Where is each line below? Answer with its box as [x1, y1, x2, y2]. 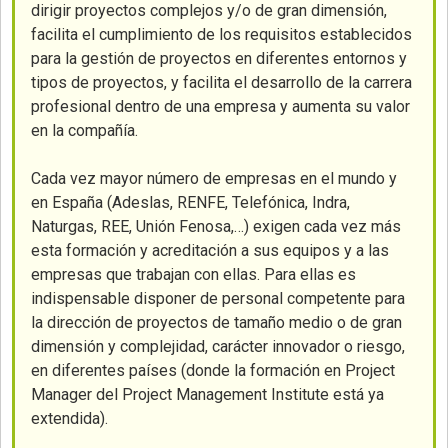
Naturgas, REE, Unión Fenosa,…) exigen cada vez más [31, 217, 402, 236]
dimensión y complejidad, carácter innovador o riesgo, [31, 337, 406, 356]
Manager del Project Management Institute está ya [31, 385, 385, 404]
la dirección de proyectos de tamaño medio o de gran [31, 313, 403, 332]
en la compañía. [31, 121, 139, 140]
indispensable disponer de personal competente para [31, 289, 406, 308]
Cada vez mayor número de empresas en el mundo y [31, 169, 398, 188]
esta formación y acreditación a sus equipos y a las [31, 241, 390, 260]
